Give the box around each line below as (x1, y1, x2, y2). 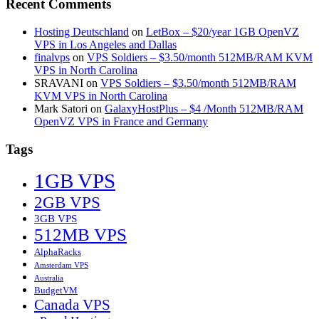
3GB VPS (34, 212, 77, 225)
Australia (34, 274, 63, 283)
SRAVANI (34, 76, 83, 89)
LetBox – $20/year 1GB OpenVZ (146, 25, 299, 38)
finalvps (34, 51, 70, 63)
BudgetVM (34, 285, 78, 296)
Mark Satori (34, 102, 88, 115)
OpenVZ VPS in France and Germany (34, 115, 208, 127)
